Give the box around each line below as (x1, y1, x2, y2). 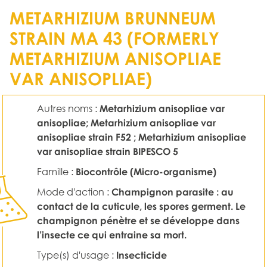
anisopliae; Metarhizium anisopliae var (37, 117, 216, 129)
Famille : (37, 166, 76, 178)
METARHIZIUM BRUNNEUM (10, 7, 216, 28)
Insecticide (116, 249, 167, 261)
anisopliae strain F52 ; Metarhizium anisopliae (37, 131, 246, 143)
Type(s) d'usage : (37, 249, 116, 261)
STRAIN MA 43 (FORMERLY (10, 27, 219, 48)
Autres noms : (37, 103, 100, 114)
